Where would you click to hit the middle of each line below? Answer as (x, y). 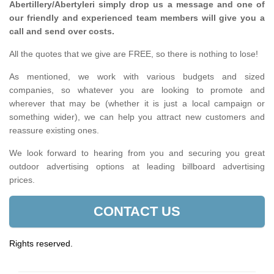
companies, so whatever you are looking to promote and (137, 90)
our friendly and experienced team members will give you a (137, 18)
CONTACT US (137, 211)
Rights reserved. (42, 243)
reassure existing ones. (57, 130)
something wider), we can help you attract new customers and (137, 117)
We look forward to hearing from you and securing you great (137, 153)
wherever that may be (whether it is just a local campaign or (137, 103)
